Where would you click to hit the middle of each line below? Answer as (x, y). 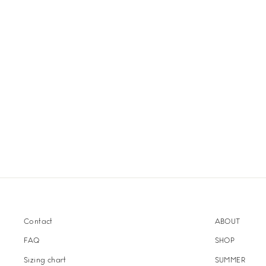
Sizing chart (45, 260)
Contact (38, 222)
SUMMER (230, 260)
